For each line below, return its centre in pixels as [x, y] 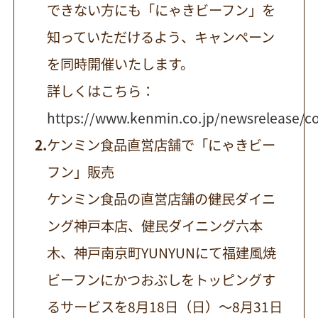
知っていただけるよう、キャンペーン [161, 37]
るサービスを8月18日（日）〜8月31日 [165, 306]
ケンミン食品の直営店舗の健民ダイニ [161, 198]
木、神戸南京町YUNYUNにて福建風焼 [162, 252]
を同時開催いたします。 [121, 64]
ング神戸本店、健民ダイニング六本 [155, 225]
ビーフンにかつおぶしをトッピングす [161, 279]
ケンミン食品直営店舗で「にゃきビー [161, 144]
